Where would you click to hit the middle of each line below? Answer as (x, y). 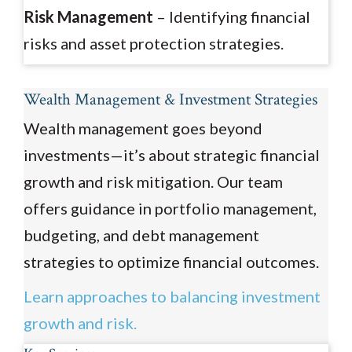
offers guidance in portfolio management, (170, 208)
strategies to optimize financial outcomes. (171, 261)
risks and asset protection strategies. (154, 43)
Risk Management (88, 16)
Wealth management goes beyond (143, 128)
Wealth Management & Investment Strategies (170, 99)
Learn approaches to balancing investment (172, 296)
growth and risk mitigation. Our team (153, 181)
